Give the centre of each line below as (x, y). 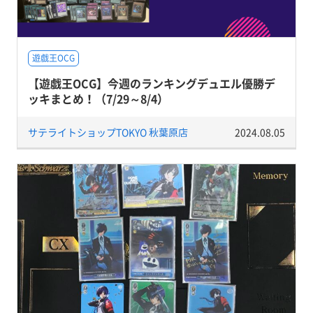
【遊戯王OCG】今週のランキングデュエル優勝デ (151, 83)
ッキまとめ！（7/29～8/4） (98, 98)
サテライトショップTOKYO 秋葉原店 (108, 132)
